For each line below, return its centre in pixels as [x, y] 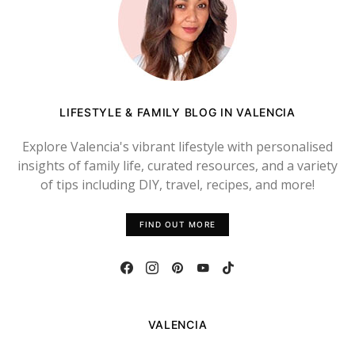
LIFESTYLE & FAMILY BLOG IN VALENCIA [177, 112]
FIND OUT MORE [177, 224]
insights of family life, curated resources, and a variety [177, 166]
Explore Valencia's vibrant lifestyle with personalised [177, 147]
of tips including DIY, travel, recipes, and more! [177, 185]
